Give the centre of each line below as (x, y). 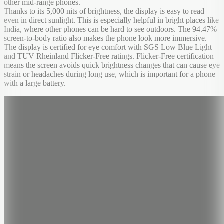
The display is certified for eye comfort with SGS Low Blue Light (108, 47)
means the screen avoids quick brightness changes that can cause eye (112, 65)
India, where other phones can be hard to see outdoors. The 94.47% (110, 29)
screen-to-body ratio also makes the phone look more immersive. (105, 38)
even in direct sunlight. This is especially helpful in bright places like (111, 20)
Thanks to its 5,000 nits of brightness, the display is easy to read (104, 11)
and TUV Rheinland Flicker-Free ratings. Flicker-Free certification (109, 56)
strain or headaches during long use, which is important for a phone (110, 74)
